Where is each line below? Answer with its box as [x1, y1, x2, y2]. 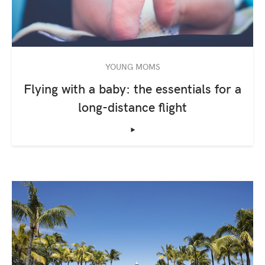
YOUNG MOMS [105, 60, 160, 72]
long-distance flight [78, 97, 187, 115]
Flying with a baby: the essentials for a [24, 79, 241, 97]
